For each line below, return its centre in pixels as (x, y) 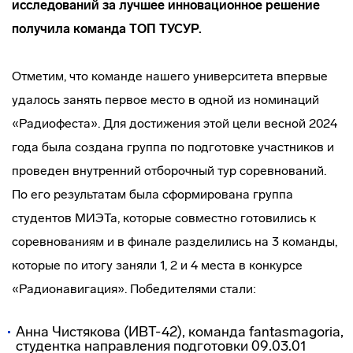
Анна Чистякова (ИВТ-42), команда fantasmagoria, (180, 332)
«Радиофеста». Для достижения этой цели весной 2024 (175, 123)
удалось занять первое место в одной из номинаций (165, 100)
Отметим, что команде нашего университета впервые (170, 76)
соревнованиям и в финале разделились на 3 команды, (175, 242)
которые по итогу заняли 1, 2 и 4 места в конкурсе (157, 265)
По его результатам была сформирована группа (152, 194)
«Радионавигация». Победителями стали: (134, 289)
